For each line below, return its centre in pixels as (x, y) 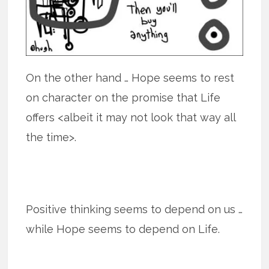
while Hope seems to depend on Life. (123, 229)
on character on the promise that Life (123, 97)
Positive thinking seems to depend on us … (134, 209)
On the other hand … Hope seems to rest (130, 77)
